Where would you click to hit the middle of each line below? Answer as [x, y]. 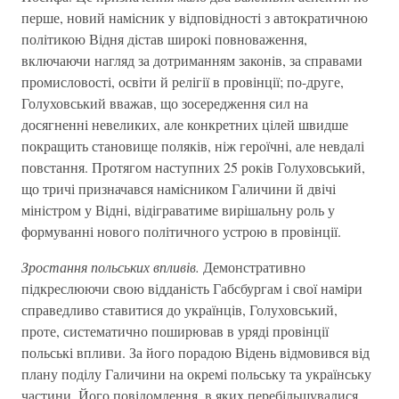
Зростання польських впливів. [110, 267]
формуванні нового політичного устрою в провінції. [181, 231]
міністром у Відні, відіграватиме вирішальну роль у [178, 210]
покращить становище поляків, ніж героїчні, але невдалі [193, 146]
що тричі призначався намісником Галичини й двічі [179, 188]
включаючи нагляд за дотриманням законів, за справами [192, 60]
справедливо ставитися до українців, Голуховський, [179, 309]
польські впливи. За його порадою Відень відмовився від [195, 352]
